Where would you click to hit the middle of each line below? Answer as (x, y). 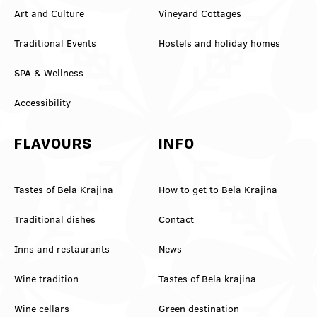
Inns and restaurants (62, 249)
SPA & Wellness (49, 73)
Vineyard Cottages (200, 13)
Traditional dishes (55, 219)
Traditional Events (56, 43)
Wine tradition (47, 279)
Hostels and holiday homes (219, 43)
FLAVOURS (53, 145)
